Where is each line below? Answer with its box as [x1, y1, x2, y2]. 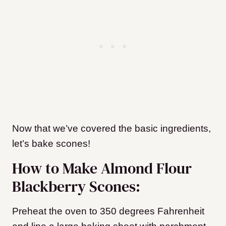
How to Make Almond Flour [12, 158, 192, 179]
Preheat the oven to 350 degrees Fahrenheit [12, 206, 204, 217]
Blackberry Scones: [12, 176, 140, 197]
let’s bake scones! [12, 138, 90, 149]
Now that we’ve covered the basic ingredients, [12, 123, 211, 134]
